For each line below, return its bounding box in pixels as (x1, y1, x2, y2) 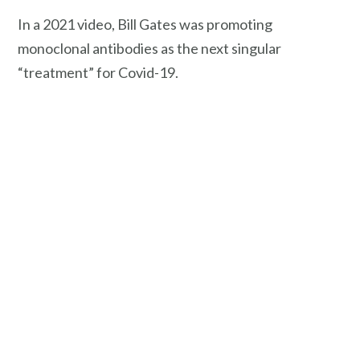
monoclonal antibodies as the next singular (18, 39, 281, 58)
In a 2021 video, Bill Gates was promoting (18, 15, 272, 34)
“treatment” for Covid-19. (18, 63, 178, 82)
